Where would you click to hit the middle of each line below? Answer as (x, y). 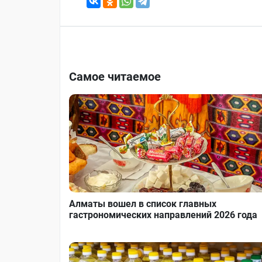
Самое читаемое (115, 76)
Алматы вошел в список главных (143, 204)
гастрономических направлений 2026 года (163, 215)
